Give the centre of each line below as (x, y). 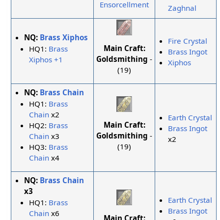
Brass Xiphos (64, 38)
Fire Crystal (188, 41)
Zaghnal (182, 8)
